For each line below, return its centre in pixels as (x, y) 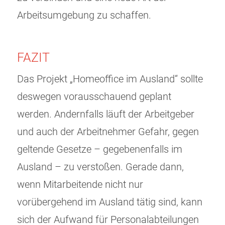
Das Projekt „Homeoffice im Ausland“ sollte (110, 79)
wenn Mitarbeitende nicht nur (80, 185)
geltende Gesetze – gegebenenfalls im (100, 150)
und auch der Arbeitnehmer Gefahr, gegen (108, 132)
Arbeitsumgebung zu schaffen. (84, 16)
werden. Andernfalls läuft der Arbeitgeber (106, 115)
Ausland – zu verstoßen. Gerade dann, (100, 167)
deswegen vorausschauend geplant (94, 97)
